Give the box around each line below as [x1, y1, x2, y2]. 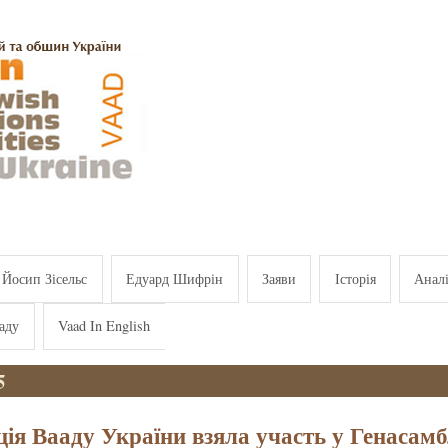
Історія [334, 268, 376, 288]
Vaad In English [58, 316, 151, 336]
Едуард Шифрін [126, 268, 224, 288]
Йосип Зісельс [2, 268, 88, 288]
